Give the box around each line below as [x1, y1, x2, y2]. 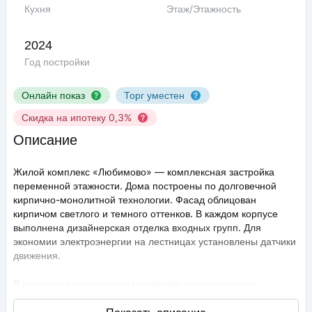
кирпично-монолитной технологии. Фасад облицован [13, 194, 256, 206]
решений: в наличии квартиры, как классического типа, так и [13, 291, 290, 304]
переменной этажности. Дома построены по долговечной [13, 180, 276, 192]
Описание [13, 132, 77, 148]
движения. [13, 249, 61, 262]
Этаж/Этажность [166, 3, 241, 15]
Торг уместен [124, 89, 185, 102]
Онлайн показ [22, 89, 85, 102]
